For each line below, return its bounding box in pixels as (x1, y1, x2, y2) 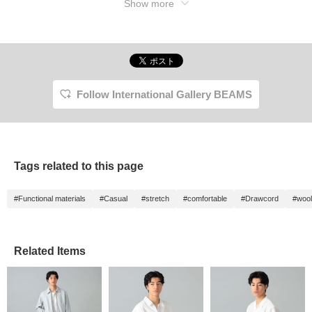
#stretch (141, 194, 169, 203)
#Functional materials (14, 194, 86, 203)
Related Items (14, 244, 86, 257)
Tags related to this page (14, 159, 143, 172)
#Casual (100, 194, 127, 203)
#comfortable (183, 194, 227, 203)
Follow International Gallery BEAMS (77, 88, 252, 100)
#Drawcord (241, 194, 279, 203)
